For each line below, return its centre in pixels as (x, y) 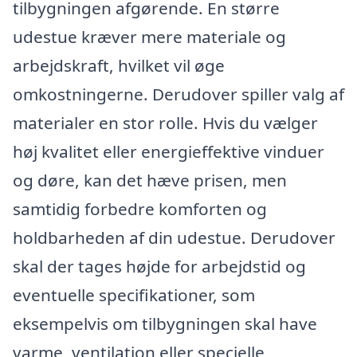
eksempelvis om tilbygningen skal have (165, 324)
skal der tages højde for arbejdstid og (159, 267)
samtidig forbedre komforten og (140, 209)
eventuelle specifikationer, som (134, 295)
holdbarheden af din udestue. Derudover (174, 238)
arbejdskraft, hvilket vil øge (119, 66)
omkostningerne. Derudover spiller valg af (178, 94)
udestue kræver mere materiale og (149, 37)
